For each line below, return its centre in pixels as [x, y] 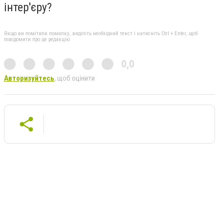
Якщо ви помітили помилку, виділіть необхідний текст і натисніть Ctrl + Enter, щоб [101, 33]
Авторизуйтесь [29, 78]
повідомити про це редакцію [37, 39]
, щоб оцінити [75, 78]
